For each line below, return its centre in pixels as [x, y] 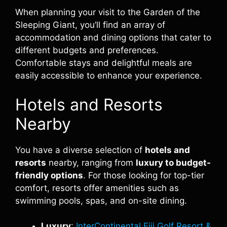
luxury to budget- [173, 162]
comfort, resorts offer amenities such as [97, 188]
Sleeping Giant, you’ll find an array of [90, 25]
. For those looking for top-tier [144, 175]
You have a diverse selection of [80, 150]
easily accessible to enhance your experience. [109, 75]
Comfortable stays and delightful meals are [104, 63]
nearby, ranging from [91, 162]
